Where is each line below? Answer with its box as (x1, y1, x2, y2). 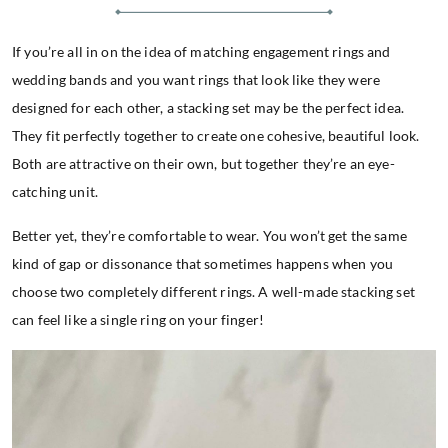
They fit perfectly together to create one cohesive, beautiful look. (12, 127, 420, 145)
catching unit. (12, 183, 98, 201)
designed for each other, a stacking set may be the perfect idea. (12, 99, 404, 117)
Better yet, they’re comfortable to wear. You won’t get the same (12, 227, 407, 245)
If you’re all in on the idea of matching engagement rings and (12, 43, 391, 61)
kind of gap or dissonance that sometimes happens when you (12, 255, 393, 273)
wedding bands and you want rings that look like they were (12, 71, 380, 89)
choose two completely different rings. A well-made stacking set (12, 283, 415, 301)
